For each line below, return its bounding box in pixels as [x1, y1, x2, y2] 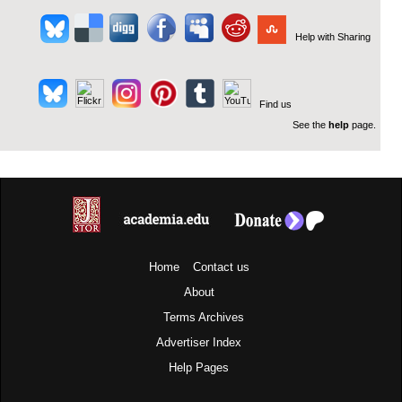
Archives [198, 310, 244, 324]
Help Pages [169, 361, 229, 374]
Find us [259, 99, 292, 109]
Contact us [192, 260, 249, 274]
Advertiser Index [156, 336, 241, 349]
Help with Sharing [294, 31, 371, 42]
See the [293, 119, 328, 130]
